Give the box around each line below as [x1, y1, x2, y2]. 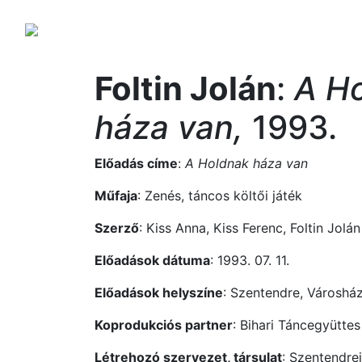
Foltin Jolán [95, 69, 276, 108]
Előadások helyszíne [95, 284, 223, 301]
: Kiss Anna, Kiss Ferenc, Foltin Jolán [139, 220, 360, 236]
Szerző [95, 220, 139, 236]
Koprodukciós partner [95, 317, 233, 333]
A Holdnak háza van [185, 155, 308, 171]
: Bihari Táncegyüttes [233, 317, 360, 333]
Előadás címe [95, 155, 178, 171]
